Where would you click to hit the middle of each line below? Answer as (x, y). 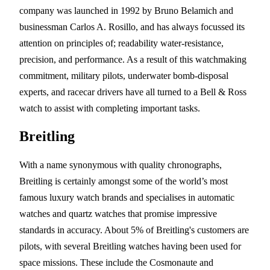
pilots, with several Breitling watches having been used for (130, 246)
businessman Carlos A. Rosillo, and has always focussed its (132, 27)
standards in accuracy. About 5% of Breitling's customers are (134, 230)
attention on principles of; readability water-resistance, (121, 43)
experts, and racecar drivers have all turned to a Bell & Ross (133, 92)
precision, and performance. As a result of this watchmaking (133, 59)
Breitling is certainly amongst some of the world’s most (124, 181)
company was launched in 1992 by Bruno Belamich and (126, 10)
